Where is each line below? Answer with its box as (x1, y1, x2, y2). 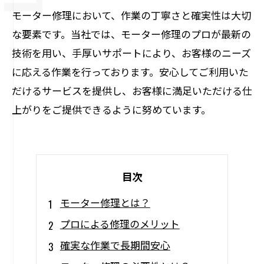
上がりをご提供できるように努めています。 (12, 102, 211, 117)
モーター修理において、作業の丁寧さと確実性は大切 (12, 8, 251, 22)
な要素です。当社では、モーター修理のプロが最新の (12, 27, 251, 41)
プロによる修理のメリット (60, 216, 180, 231)
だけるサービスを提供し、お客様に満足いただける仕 (12, 83, 252, 98)
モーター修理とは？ (60, 195, 150, 210)
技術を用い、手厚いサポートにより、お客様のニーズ (12, 45, 251, 60)
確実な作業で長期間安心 (60, 237, 170, 252)
